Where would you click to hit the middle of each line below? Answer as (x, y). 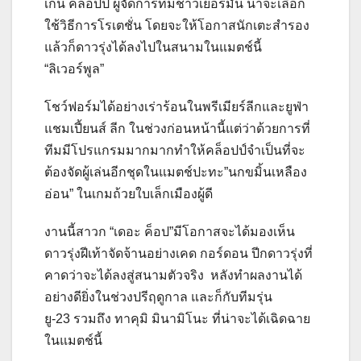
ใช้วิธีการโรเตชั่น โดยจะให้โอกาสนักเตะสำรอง (177, 25)
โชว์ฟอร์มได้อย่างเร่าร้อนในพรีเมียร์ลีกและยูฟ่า (176, 106)
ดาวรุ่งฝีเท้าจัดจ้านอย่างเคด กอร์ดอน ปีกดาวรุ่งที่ (178, 253)
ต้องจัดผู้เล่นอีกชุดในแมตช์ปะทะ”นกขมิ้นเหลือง (176, 172)
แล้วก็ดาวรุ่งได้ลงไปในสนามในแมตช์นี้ (153, 47)
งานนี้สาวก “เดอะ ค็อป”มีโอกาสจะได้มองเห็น (170, 231)
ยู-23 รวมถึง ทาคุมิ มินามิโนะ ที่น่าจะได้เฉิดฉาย (177, 318)
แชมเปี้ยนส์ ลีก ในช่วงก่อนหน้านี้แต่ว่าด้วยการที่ (177, 128)
